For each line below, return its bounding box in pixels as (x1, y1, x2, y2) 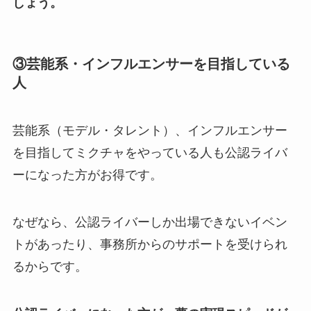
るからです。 (12, 260, 87, 274)
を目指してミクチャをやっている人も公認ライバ (12, 146, 287, 160)
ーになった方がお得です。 (12, 168, 162, 183)
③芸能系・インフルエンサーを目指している (12, 56, 290, 72)
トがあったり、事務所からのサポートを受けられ (12, 237, 287, 252)
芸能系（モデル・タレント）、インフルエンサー (12, 124, 287, 138)
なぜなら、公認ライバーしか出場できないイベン (12, 215, 287, 230)
